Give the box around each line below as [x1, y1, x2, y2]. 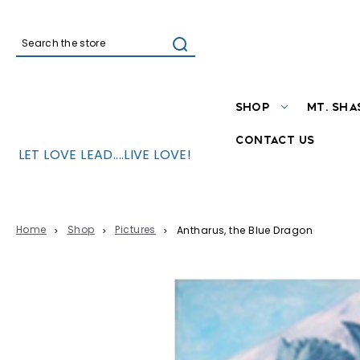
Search [22, 49, 75, 65]
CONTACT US [235, 133, 315, 146]
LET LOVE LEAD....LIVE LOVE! [18, 149, 192, 162]
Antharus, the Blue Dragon [176, 227, 313, 236]
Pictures [115, 226, 156, 235]
